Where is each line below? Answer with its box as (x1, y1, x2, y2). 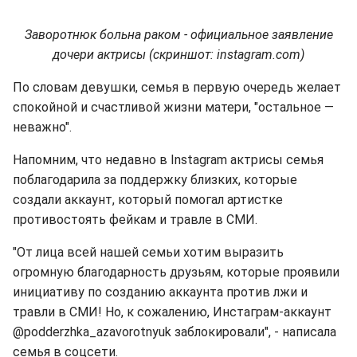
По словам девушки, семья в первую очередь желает (13, 79, 341, 95)
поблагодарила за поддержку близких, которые (13, 171, 297, 187)
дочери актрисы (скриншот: (53, 46, 217, 62)
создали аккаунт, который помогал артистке (13, 191, 283, 207)
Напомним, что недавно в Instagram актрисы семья (13, 151, 324, 167)
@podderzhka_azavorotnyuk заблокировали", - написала (13, 324, 336, 339)
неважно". (13, 119, 72, 135)
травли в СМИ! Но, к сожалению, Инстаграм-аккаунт (13, 304, 331, 320)
